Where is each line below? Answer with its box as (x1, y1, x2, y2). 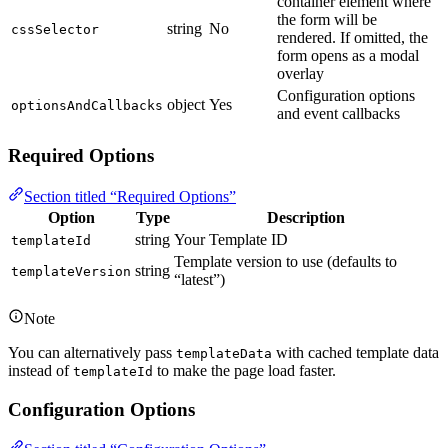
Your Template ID (174, 230, 288, 248)
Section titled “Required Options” (24, 187, 236, 205)
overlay (277, 65, 324, 83)
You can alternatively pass (8, 343, 176, 361)
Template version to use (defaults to (174, 252, 397, 270)
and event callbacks (277, 105, 400, 123)
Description (266, 208, 345, 226)
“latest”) (174, 270, 225, 288)
